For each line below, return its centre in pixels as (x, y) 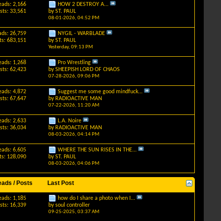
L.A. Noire (69, 121)
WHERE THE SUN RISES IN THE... (97, 150)
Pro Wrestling (74, 63)
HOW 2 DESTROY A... (83, 4)
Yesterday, (59, 47)
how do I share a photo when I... (96, 198)
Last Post (61, 183)
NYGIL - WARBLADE (81, 34)
